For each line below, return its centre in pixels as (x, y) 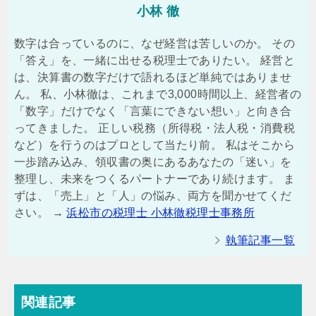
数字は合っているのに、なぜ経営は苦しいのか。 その (154, 43)
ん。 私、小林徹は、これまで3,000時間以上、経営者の (158, 94)
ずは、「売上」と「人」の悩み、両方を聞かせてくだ (153, 195)
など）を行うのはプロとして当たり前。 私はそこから (154, 145)
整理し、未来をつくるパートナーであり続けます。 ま (154, 178)
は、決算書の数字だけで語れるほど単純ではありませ (153, 77)
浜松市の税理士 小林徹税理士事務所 (161, 212)
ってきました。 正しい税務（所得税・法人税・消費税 (154, 128)
